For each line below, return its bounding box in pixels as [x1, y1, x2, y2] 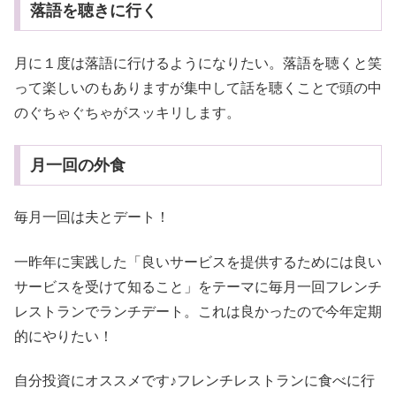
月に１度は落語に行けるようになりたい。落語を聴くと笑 [14, 55, 382, 71]
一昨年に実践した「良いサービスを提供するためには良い [14, 254, 382, 270]
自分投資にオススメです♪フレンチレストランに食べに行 [14, 373, 375, 389]
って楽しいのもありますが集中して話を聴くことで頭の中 [14, 80, 382, 95]
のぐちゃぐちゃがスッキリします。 [14, 104, 240, 120]
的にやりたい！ [14, 328, 113, 344]
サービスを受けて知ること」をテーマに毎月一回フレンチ [14, 278, 382, 294]
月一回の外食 [29, 156, 126, 174]
